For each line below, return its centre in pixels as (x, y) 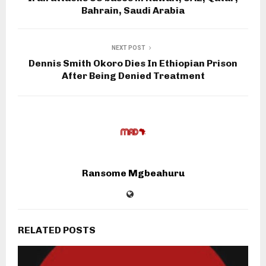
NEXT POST (128, 48)
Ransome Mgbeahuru (133, 173)
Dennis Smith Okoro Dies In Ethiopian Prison (133, 64)
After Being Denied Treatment (133, 76)
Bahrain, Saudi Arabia (133, 11)
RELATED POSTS (57, 230)
